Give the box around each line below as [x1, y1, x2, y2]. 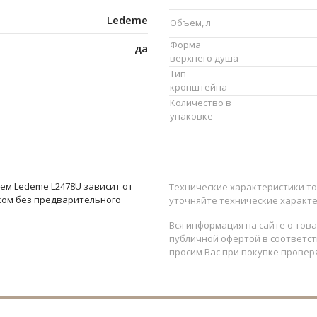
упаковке [170, 110, 213, 123]
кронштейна [170, 81, 227, 94]
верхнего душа [170, 52, 238, 65]
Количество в [170, 96, 231, 110]
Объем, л [170, 16, 211, 30]
